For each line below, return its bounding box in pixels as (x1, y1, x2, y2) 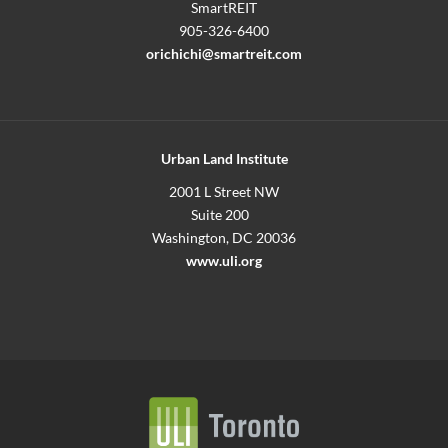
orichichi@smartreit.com (146, 45, 302, 62)
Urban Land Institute (160, 151, 288, 168)
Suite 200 (191, 207, 257, 224)
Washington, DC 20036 (152, 230, 296, 247)
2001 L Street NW (161, 184, 287, 201)
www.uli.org (186, 253, 262, 270)
